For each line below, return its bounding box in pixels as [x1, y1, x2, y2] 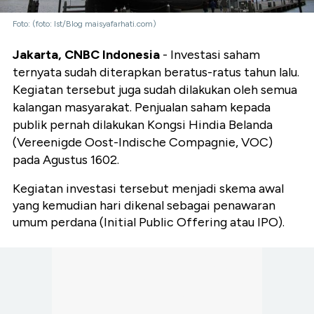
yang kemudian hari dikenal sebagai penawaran [13, 198, 275, 214]
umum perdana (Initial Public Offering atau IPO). [13, 214, 285, 231]
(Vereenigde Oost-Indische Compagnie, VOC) [13, 135, 273, 151]
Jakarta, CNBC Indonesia [13, 47, 160, 63]
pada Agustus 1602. [13, 152, 119, 168]
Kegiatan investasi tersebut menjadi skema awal [13, 181, 284, 197]
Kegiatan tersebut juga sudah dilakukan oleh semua [13, 82, 297, 98]
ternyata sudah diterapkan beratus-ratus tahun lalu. [13, 64, 299, 81]
